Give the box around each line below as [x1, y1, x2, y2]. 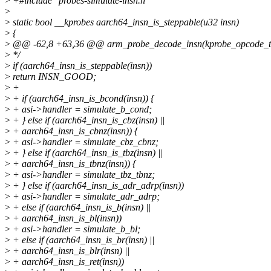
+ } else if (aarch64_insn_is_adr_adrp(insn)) [10, 180, 184, 191]
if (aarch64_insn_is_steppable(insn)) [10, 60, 152, 71]
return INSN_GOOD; [10, 71, 96, 82]
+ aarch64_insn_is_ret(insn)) [10, 256, 124, 267]
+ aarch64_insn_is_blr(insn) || [10, 246, 129, 256]
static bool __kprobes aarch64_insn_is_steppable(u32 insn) [10, 17, 239, 28]
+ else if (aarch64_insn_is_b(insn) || [10, 202, 151, 213]
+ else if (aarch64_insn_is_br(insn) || [10, 235, 154, 246]
